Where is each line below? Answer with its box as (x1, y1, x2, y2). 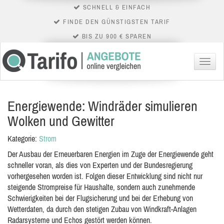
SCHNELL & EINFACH (80, 3, 151, 11)
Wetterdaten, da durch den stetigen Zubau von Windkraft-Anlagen (7, 204, 196, 213)
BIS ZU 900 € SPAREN (79, 32, 152, 40)
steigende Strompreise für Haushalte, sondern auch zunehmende (7, 182, 195, 191)
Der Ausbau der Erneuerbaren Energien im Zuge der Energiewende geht (7, 149, 213, 158)
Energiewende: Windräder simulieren (7, 98, 197, 114)
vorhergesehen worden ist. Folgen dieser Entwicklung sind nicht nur (7, 171, 202, 180)
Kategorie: (7, 134, 39, 143)
